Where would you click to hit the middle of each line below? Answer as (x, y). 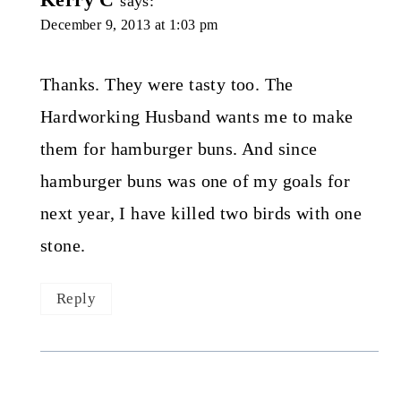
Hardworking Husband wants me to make (196, 117)
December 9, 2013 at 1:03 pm (129, 25)
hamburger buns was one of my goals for (195, 181)
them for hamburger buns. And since (179, 149)
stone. (63, 246)
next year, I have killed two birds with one (201, 213)
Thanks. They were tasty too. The (166, 85)
